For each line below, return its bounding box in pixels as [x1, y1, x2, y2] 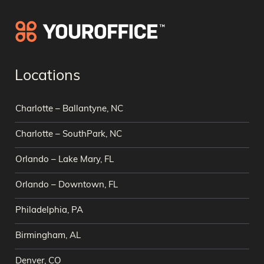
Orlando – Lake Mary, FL [15, 155, 114, 164]
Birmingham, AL [15, 231, 81, 240]
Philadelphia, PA [15, 206, 83, 215]
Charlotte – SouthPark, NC [15, 130, 122, 139]
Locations [15, 68, 80, 84]
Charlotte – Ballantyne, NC [15, 104, 123, 114]
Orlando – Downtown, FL [15, 180, 118, 190]
